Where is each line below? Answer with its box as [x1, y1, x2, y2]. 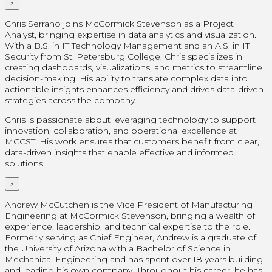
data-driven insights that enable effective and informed [5, 146, 234, 158]
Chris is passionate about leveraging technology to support [5, 114, 256, 125]
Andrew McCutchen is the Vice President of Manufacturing [5, 199, 253, 210]
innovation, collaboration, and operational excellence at [5, 124, 237, 136]
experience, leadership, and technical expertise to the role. [5, 220, 250, 232]
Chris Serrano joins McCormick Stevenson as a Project [5, 18, 234, 29]
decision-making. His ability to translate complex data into [5, 72, 248, 84]
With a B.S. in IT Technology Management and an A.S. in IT [5, 39, 250, 51]
